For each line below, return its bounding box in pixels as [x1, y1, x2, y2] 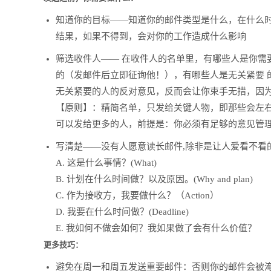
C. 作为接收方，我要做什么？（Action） [56, 191, 219, 200]
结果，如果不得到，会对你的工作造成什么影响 [56, 31, 246, 41]
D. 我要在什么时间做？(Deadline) [56, 207, 189, 217]
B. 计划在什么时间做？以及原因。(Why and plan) [56, 174, 253, 184]
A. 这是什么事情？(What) [56, 158, 157, 168]
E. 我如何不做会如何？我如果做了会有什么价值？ [56, 223, 256, 233]
